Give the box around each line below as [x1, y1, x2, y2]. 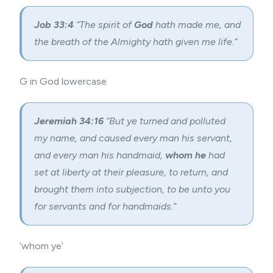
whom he [165, 149, 206, 161]
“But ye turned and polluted [106, 115, 225, 127]
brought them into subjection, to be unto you [34, 183, 230, 195]
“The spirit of [76, 19, 134, 30]
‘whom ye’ [19, 240, 63, 252]
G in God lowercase [19, 76, 107, 87]
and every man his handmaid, [34, 149, 165, 161]
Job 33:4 [34, 19, 76, 30]
